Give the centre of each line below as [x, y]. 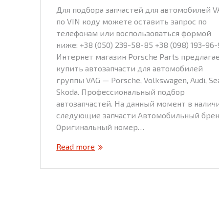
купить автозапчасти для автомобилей [130, 68]
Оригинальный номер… [100, 127]
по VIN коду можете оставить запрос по [132, 21]
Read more [76, 146]
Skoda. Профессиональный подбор [121, 91]
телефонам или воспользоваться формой [134, 33]
